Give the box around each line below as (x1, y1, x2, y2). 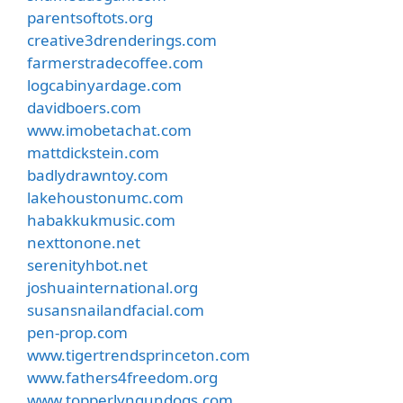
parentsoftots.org (27, 6, 153, 28)
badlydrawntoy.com (27, 164, 168, 185)
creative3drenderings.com (27, 29, 217, 50)
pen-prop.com (27, 321, 128, 343)
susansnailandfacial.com (27, 299, 204, 320)
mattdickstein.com (27, 141, 159, 163)
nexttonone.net (27, 231, 140, 253)
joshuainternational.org (27, 276, 198, 298)
